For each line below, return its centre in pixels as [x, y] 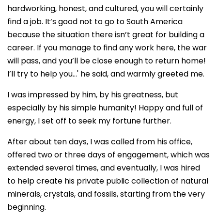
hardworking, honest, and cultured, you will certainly [105, 8]
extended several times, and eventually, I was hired [104, 168]
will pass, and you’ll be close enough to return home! [107, 61]
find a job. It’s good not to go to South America [95, 21]
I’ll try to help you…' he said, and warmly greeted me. [106, 74]
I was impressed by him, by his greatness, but [93, 94]
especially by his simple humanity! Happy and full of [105, 108]
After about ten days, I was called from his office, [100, 141]
